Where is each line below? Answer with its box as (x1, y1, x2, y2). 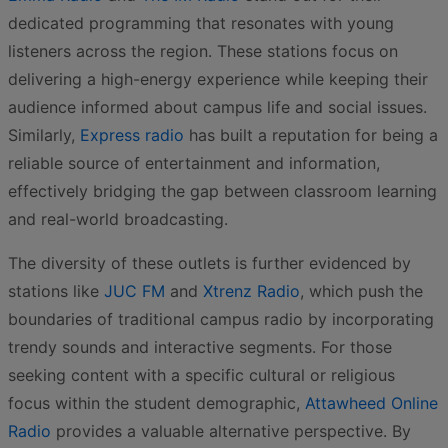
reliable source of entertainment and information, (8, 153, 380, 173)
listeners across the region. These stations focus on (8, 41, 398, 61)
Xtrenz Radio (203, 281, 300, 301)
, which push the (300, 281, 423, 301)
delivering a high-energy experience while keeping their (8, 69, 428, 89)
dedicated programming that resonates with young (8, 13, 394, 33)
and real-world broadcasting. (8, 209, 228, 229)
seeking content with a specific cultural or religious (8, 365, 395, 385)
